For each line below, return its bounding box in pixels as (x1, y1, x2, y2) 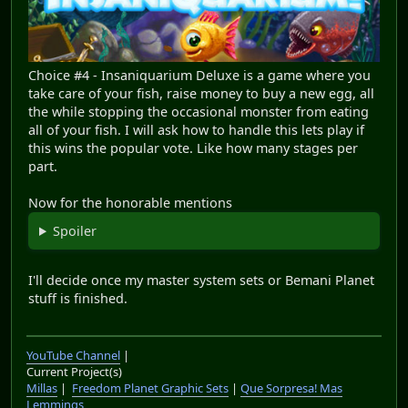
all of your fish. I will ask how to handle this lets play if (28, 120, 364, 138)
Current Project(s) (26, 363, 122, 381)
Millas (26, 380, 57, 397)
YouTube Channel (26, 347, 120, 364)
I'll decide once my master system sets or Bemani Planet (28, 270, 374, 289)
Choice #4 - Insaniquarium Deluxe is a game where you (28, 66, 371, 84)
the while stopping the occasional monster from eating (28, 102, 369, 120)
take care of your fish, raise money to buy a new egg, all (28, 84, 374, 102)
